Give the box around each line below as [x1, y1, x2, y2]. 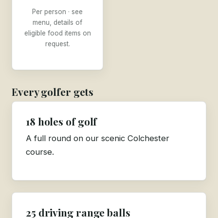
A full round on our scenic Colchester [26, 133, 169, 143]
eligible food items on [24, 29, 91, 37]
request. [45, 39, 70, 48]
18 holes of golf [26, 114, 97, 128]
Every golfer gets [12, 84, 94, 98]
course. [26, 146, 54, 157]
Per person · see [32, 7, 83, 16]
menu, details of [33, 18, 82, 26]
